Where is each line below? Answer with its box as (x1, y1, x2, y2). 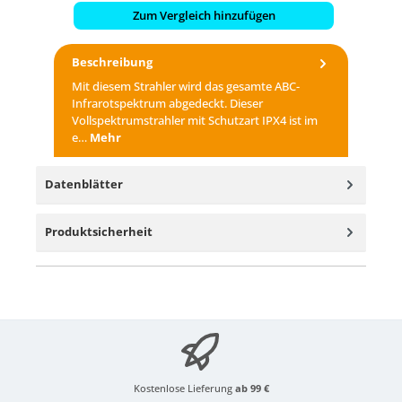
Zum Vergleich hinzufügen (132, 6, 275, 23)
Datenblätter (45, 175, 123, 192)
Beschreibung (72, 54, 153, 71)
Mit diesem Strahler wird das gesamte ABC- (72, 77, 300, 94)
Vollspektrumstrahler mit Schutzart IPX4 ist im (72, 111, 318, 128)
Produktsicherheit (45, 223, 153, 240)
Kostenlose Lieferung (133, 381, 235, 396)
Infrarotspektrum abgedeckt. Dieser (72, 94, 263, 111)
